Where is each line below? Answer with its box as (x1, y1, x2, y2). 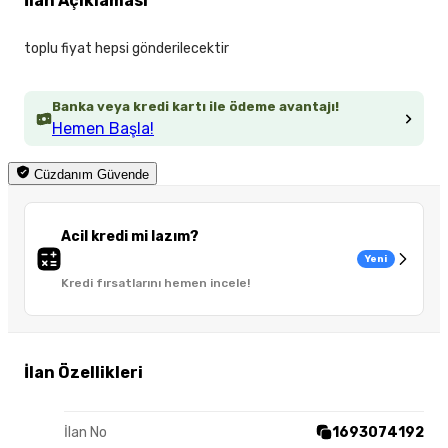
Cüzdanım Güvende (30, 167, 149, 183)
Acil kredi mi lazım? (61, 228, 199, 246)
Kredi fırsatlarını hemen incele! (61, 276, 250, 291)
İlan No (64, 423, 107, 441)
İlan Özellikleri (24, 362, 143, 382)
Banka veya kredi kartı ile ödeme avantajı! (52, 99, 339, 115)
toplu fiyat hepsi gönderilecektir (24, 40, 229, 58)
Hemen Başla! (52, 119, 154, 139)
